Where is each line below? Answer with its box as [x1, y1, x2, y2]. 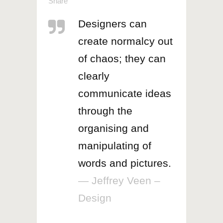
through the [78, 105, 132, 116]
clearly [78, 70, 110, 82]
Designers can [78, 17, 147, 29]
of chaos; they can [78, 52, 166, 64]
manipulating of [78, 139, 151, 151]
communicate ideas [78, 87, 171, 99]
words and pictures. [78, 157, 171, 169]
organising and [78, 122, 149, 134]
